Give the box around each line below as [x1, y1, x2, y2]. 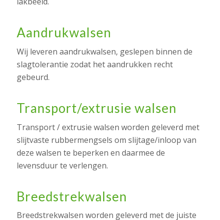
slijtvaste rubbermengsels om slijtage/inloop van [16, 134, 196, 145]
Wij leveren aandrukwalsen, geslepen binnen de [16, 46, 192, 57]
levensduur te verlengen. [16, 160, 108, 171]
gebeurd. [16, 71, 50, 82]
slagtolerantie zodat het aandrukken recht [16, 58, 173, 70]
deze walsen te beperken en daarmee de [16, 147, 165, 158]
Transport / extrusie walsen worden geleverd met [16, 121, 199, 133]
